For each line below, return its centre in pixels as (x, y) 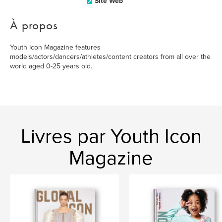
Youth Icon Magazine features (55, 47)
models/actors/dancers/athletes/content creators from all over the (110, 57)
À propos (34, 25)
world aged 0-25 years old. (51, 66)
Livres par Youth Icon (111, 136)
